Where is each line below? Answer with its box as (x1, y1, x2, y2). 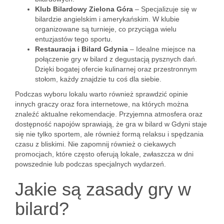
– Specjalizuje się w (133, 5, 196, 13)
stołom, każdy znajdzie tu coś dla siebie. (35, 75, 161, 83)
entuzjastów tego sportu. (35, 35, 112, 43)
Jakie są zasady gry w (15, 179, 191, 199)
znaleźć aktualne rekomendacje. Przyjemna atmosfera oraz (15, 110, 202, 118)
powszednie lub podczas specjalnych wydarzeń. (15, 160, 166, 168)
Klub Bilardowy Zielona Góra (35, 5, 133, 13)
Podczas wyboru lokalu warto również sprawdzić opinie (15, 90, 188, 98)
